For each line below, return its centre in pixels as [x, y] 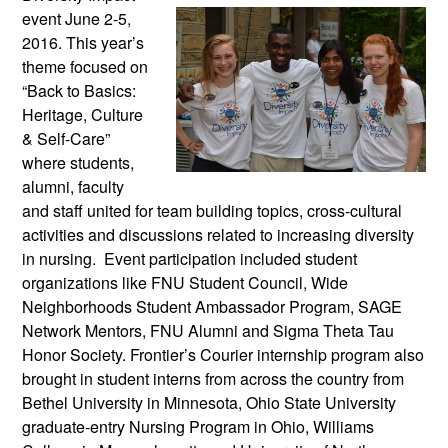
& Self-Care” [66, 138]
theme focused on [85, 66]
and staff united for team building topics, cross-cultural [212, 210]
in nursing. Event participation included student [189, 258]
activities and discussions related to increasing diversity [218, 234]
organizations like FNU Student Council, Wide [185, 282]
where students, [78, 162]
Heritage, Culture [82, 114]
